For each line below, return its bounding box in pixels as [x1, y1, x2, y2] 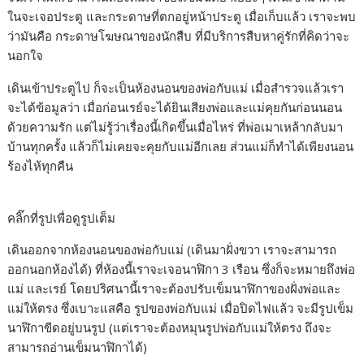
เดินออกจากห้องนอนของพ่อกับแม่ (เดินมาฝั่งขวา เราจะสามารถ [7, 241, 337, 258]
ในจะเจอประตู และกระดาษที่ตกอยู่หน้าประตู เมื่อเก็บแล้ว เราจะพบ [7, 8, 357, 25]
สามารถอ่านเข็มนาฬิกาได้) [7, 339, 148, 356]
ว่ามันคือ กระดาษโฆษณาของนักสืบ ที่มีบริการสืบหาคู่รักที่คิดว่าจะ [7, 28, 350, 45]
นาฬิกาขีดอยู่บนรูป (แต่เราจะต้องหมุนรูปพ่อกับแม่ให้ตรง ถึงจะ [7, 319, 332, 336]
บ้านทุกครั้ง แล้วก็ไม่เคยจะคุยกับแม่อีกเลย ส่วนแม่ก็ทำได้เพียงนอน [7, 138, 354, 155]
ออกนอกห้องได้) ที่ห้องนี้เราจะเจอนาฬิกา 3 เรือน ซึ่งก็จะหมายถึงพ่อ [7, 261, 356, 278]
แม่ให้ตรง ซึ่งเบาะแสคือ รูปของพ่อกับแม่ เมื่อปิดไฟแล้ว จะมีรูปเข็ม [7, 300, 354, 317]
